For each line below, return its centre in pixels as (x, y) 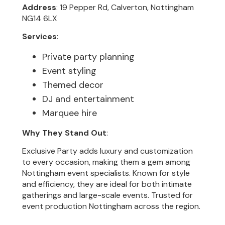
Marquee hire (70, 113)
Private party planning (89, 57)
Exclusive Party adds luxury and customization (108, 151)
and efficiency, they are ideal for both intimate (107, 184)
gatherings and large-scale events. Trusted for (108, 195)
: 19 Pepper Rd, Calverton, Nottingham (125, 7)
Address (39, 7)
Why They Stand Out (65, 133)
